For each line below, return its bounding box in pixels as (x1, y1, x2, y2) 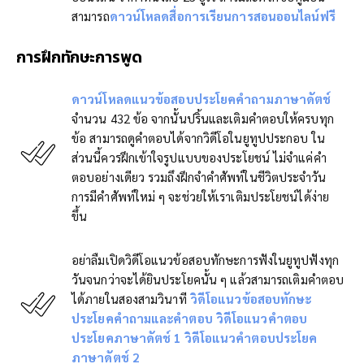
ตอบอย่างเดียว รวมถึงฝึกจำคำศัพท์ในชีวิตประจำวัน (71, 169, 327, 184)
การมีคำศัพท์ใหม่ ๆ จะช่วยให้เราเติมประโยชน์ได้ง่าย (71, 188, 329, 204)
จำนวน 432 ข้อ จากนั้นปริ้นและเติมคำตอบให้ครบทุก (71, 110, 334, 126)
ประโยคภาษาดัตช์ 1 (71, 330, 181, 345)
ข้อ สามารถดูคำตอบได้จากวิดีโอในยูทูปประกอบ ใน (71, 130, 325, 145)
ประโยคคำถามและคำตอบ (71, 310, 213, 326)
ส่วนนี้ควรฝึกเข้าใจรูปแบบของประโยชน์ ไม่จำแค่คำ (71, 149, 327, 165)
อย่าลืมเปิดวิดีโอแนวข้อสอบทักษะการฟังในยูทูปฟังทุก (71, 252, 339, 267)
